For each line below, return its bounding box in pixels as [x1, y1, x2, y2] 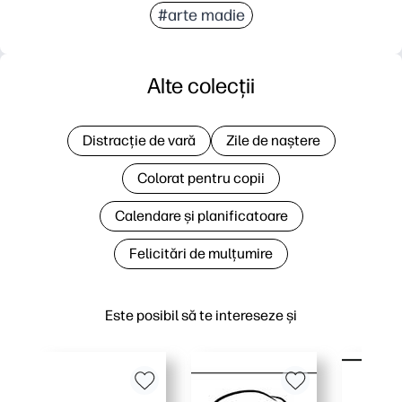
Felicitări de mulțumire [129, 244, 273, 262]
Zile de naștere [225, 131, 320, 149]
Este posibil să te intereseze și [105, 306, 297, 324]
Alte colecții [147, 72, 255, 99]
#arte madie [157, 4, 245, 25]
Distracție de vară [82, 131, 196, 149]
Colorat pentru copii [137, 169, 265, 187]
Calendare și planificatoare [114, 206, 288, 224]
